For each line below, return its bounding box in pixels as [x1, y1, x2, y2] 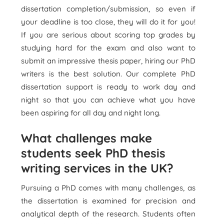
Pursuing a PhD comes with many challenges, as [21, 183, 195, 192]
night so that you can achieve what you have [21, 95, 195, 104]
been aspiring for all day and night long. [21, 108, 161, 117]
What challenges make [21, 130, 152, 145]
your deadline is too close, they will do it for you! [21, 17, 195, 26]
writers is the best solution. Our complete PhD [21, 69, 195, 78]
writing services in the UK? [21, 160, 174, 175]
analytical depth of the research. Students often [21, 209, 195, 218]
